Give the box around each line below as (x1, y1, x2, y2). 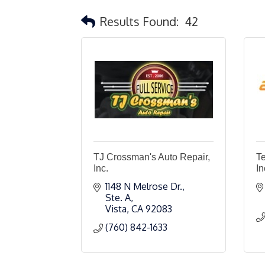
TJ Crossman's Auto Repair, (93, 152, 210, 162)
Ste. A (105, 192, 131, 203)
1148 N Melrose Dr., (105, 180, 185, 192)
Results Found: (100, 13, 179, 29)
